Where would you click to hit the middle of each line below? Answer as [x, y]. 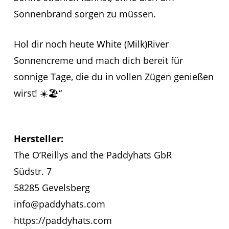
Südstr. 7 [32, 171]
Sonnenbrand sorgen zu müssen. [85, 14]
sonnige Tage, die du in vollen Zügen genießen [113, 76]
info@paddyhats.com [59, 204]
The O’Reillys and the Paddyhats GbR [93, 155]
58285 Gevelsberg [52, 187]
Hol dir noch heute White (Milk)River [91, 44]
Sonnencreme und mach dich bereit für [98, 60]
